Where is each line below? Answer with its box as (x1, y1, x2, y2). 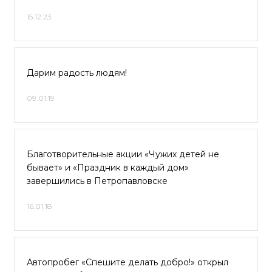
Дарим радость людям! (27, 67, 127, 78)
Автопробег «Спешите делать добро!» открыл (27, 257, 228, 268)
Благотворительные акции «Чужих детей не (27, 149, 219, 160)
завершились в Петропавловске (27, 175, 168, 186)
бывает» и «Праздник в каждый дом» (27, 162, 189, 173)
